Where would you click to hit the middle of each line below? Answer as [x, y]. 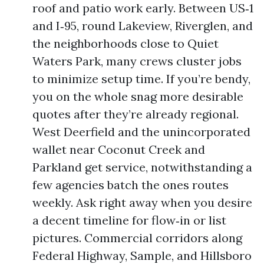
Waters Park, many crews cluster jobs [137, 61]
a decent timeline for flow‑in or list [129, 220]
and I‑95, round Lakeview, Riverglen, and [143, 26]
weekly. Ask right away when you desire [142, 202]
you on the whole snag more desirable [138, 96]
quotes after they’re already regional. [136, 114]
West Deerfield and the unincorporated [141, 132]
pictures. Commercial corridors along [137, 238]
